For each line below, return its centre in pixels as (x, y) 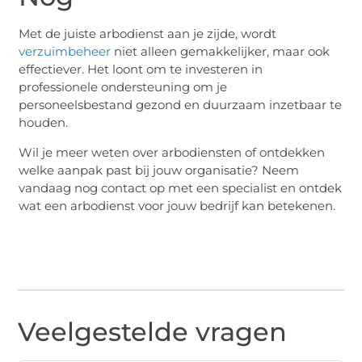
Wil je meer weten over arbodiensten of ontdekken (172, 152)
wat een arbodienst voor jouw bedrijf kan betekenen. (177, 205)
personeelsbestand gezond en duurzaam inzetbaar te (181, 105)
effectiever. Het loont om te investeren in (141, 69)
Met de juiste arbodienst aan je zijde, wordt (148, 34)
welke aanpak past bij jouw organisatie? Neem (159, 170)
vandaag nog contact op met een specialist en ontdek (181, 187)
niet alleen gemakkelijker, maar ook (221, 52)
